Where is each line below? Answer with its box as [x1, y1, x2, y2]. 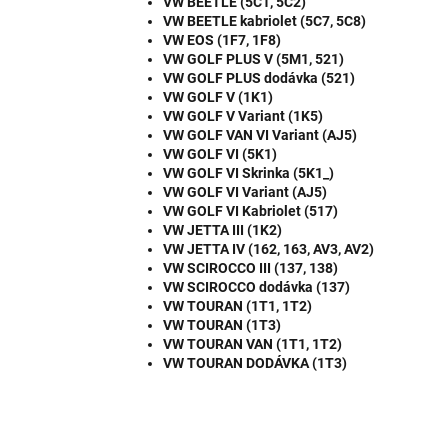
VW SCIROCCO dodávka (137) [163, 279, 350, 296]
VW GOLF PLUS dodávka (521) [163, 70, 355, 87]
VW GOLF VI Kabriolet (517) [163, 203, 338, 220]
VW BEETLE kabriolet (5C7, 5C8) [163, 13, 366, 30]
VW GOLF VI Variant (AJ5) [163, 184, 327, 201]
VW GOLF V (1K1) [163, 89, 273, 106]
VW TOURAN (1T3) [163, 317, 281, 334]
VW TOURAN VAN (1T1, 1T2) [163, 336, 342, 353]
